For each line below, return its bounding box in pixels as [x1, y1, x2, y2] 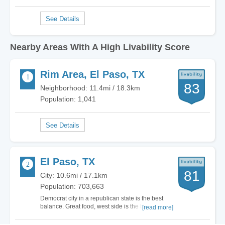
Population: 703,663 [40, 182, 104, 190]
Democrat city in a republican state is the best [40, 195, 163, 202]
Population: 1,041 [40, 95, 96, 103]
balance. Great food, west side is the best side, [40, 203, 166, 210]
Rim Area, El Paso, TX [40, 69, 145, 80]
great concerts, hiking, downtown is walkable [40, 211, 162, 218]
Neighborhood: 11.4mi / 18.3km [40, 84, 140, 92]
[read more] [142, 203, 173, 211]
